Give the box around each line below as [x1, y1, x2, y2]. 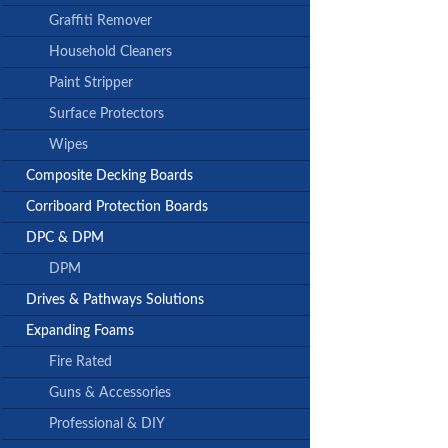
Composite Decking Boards [26, 169, 193, 184]
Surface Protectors [49, 107, 164, 122]
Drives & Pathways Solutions [26, 293, 204, 308]
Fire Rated [49, 355, 112, 370]
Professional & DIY [49, 417, 165, 432]
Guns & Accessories [49, 386, 171, 401]
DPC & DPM [26, 231, 104, 246]
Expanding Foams [26, 324, 134, 339]
